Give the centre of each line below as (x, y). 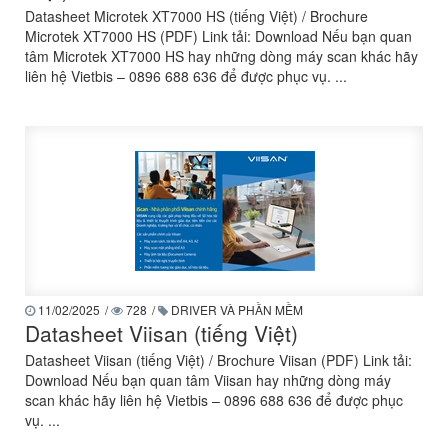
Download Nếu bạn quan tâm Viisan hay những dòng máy (208, 380)
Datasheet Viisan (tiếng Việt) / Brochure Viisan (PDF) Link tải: (218, 360)
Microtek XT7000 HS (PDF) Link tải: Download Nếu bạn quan (218, 36)
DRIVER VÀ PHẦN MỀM (235, 309)
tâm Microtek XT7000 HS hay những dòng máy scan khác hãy (221, 56)
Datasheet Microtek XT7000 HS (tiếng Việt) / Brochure (196, 16)
